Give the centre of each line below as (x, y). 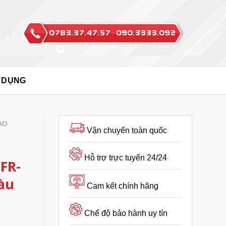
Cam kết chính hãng (123, 186)
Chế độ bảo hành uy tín (126, 213)
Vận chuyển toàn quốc (127, 130)
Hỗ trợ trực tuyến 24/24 (126, 158)
